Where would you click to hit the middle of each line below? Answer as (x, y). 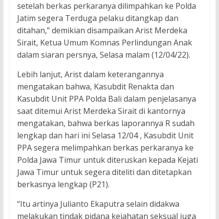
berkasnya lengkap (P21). (63, 184)
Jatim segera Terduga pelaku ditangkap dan (98, 18)
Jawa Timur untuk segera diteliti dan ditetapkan (104, 172)
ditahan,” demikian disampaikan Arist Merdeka (102, 30)
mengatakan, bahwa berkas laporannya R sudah (106, 123)
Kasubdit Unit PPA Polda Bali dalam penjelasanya (106, 99)
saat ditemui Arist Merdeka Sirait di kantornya (101, 111)
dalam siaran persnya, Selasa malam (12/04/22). (103, 55)
